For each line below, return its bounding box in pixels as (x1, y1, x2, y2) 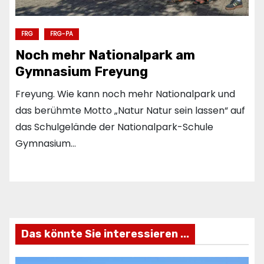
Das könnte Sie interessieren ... (21, 227, 189, 240)
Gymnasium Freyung (15, 63, 148, 80)
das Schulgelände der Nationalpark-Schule (15, 120, 213, 134)
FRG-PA (50, 29, 73, 38)
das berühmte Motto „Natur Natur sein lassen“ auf (15, 103, 245, 117)
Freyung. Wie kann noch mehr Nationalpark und (15, 87, 235, 101)
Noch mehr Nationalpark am (15, 47, 195, 63)
